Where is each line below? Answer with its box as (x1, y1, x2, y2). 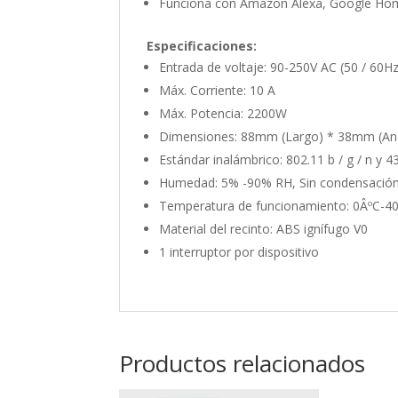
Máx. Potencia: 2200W (159, 105, 288, 122)
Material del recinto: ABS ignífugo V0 (159, 220, 369, 237)
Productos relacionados (119, 347, 366, 379)
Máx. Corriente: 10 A (159, 82, 276, 99)
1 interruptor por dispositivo (159, 243, 320, 260)
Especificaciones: (147, 37, 258, 54)
